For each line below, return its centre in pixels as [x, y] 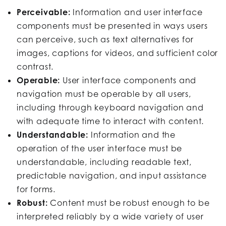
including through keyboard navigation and [110, 107]
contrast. [35, 66]
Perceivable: [45, 12]
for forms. [36, 189]
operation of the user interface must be [100, 148]
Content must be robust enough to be [130, 203]
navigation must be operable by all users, [104, 94]
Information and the [133, 134]
